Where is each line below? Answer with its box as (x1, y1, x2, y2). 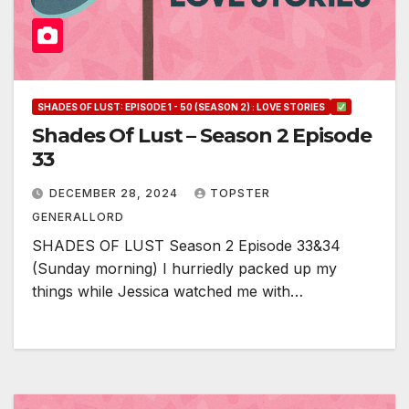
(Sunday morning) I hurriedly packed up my (32, 259, 337, 278)
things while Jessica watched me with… (32, 282, 303, 301)
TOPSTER (210, 186, 270, 201)
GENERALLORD (32, 210, 124, 225)
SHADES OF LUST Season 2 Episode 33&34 (32, 236, 341, 256)
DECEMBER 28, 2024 (49, 186, 182, 201)
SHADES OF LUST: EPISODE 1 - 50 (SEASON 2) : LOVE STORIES (37, 101, 325, 113)
